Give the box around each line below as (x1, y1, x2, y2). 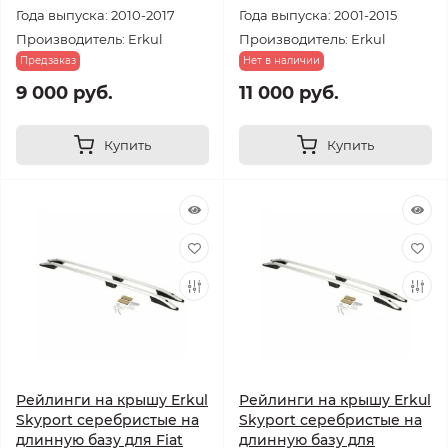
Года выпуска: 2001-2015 (239, 7, 397, 23)
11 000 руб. (239, 82, 339, 104)
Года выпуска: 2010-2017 (16, 7, 175, 23)
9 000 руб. (16, 82, 113, 104)
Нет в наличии (243, 54, 320, 67)
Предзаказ (20, 54, 76, 67)
